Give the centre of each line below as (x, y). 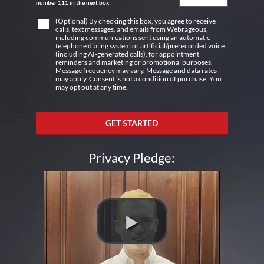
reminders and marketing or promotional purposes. (134, 62)
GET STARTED (132, 123)
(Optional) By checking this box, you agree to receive (135, 21)
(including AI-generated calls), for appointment (127, 54)
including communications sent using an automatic (133, 38)
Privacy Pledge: (132, 158)
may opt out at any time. (91, 87)
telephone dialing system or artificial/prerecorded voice (140, 46)
